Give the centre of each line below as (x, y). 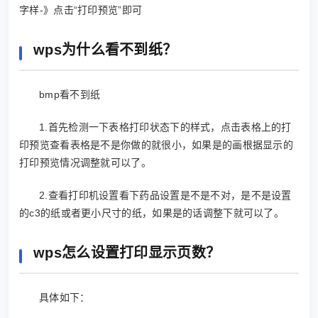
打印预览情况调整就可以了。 (85, 163)
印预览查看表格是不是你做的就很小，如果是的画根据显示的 (157, 145)
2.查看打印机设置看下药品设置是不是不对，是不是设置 (165, 195)
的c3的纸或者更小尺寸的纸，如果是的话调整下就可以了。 (152, 213)
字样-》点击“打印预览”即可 (81, 10)
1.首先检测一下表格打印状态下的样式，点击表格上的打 (165, 127)
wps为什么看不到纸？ (105, 50)
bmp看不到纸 (70, 94)
